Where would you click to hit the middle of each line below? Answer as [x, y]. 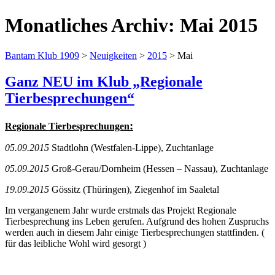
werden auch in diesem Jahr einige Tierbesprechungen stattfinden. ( [135, 232]
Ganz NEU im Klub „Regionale [104, 81]
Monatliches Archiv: [92, 25]
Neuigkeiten [113, 55]
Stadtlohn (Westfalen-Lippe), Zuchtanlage [131, 147]
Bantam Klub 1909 [42, 55]
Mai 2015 [219, 25]
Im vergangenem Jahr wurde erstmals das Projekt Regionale [121, 210]
